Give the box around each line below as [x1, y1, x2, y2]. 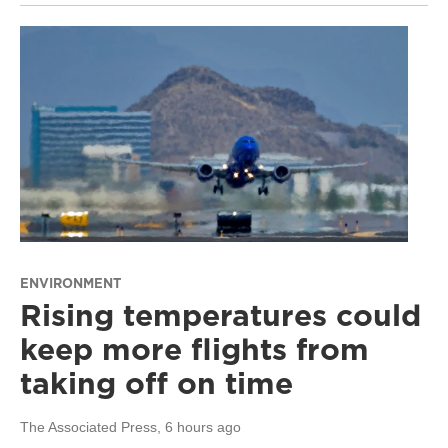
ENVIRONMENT [20, 274, 121, 293]
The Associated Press [20, 419, 157, 436]
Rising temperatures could [20, 294, 421, 337]
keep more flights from [20, 328, 369, 371]
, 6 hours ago [157, 419, 241, 436]
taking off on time [20, 362, 293, 405]
